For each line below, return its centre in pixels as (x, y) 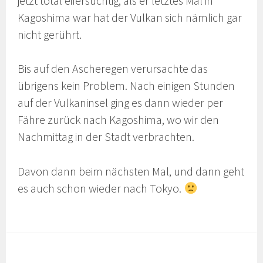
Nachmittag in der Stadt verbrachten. (106, 137)
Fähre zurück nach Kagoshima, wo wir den (119, 120)
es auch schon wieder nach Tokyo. (101, 189)
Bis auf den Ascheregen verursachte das (113, 69)
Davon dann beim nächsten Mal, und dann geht (131, 172)
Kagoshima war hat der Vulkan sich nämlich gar (130, 17)
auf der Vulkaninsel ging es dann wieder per (121, 103)
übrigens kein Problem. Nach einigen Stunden (127, 86)
